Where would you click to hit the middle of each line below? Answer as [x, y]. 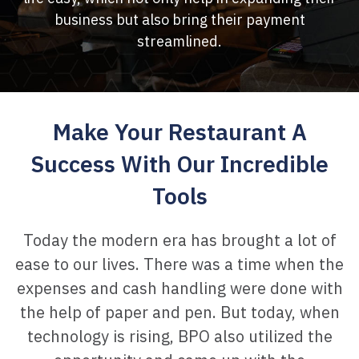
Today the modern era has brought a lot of [179, 240]
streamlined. [179, 41]
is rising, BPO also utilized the [222, 336]
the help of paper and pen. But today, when [179, 312]
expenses [53, 288]
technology [70, 336]
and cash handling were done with [216, 288]
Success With [104, 164]
